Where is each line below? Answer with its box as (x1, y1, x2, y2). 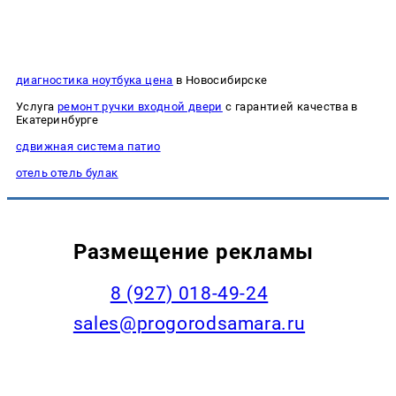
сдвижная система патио (16, 139, 161, 153)
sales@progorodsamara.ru (72, 312, 306, 334)
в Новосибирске (172, 72, 268, 87)
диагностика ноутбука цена (16, 72, 173, 87)
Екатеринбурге (16, 112, 99, 126)
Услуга (16, 99, 57, 113)
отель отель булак (16, 165, 118, 179)
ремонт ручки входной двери (57, 99, 223, 113)
